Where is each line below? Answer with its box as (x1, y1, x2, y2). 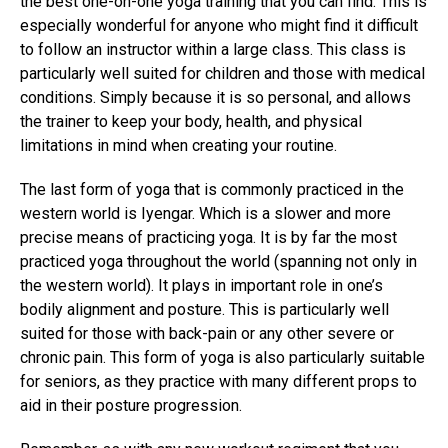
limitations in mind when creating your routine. (20, 135, 337, 155)
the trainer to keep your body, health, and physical (20, 111, 362, 131)
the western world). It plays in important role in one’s (20, 275, 383, 295)
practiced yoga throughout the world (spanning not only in (20, 251, 417, 271)
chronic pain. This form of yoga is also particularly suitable (20, 347, 425, 367)
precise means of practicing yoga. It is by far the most (20, 227, 397, 247)
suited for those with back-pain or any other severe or (20, 323, 394, 343)
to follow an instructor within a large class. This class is (20, 39, 406, 59)
